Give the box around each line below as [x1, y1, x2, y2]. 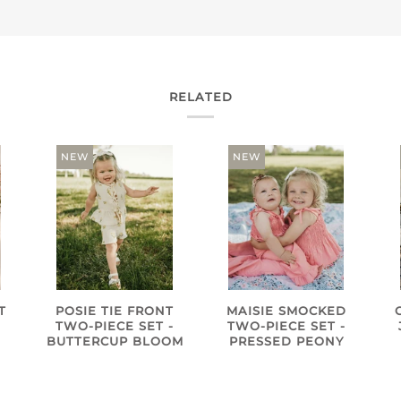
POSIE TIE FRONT [55, 304, 175, 319]
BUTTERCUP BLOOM [46, 335, 183, 349]
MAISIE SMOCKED [226, 304, 346, 319]
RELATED [168, 90, 233, 105]
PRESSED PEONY [228, 335, 344, 349]
